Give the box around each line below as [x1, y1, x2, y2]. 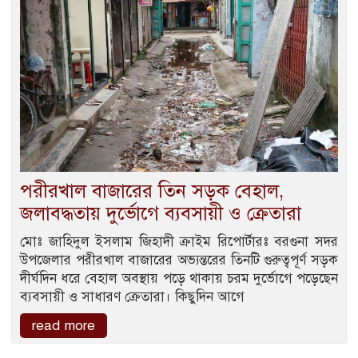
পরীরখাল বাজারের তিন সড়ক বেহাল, [20, 179, 284, 204]
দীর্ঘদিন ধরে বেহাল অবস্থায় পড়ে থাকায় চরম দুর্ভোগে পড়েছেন [20, 270, 338, 288]
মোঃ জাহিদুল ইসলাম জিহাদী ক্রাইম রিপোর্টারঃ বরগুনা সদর [20, 233, 338, 251]
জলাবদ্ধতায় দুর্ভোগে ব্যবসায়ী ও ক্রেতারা [20, 201, 301, 226]
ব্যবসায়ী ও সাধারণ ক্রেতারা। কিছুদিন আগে [20, 288, 245, 306]
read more [32, 317, 95, 335]
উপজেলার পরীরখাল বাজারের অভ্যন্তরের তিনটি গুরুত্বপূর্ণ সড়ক [20, 252, 338, 269]
